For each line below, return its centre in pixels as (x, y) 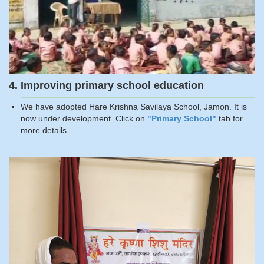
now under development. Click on (84, 119)
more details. (45, 131)
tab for (230, 119)
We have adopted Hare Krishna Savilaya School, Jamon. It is (134, 107)
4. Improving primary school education (106, 86)
